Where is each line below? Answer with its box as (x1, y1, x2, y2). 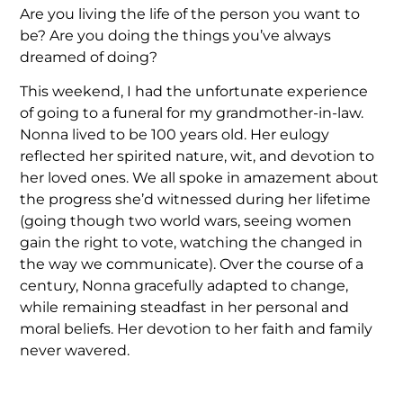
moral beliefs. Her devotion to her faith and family (20, 320, 373, 338)
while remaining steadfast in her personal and (20, 299, 350, 317)
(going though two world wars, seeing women (20, 212, 353, 230)
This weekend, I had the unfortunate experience (20, 83, 369, 101)
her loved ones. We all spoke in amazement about (20, 169, 380, 187)
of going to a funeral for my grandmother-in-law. (20, 104, 364, 122)
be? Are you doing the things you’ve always (20, 26, 332, 44)
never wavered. (20, 342, 130, 360)
